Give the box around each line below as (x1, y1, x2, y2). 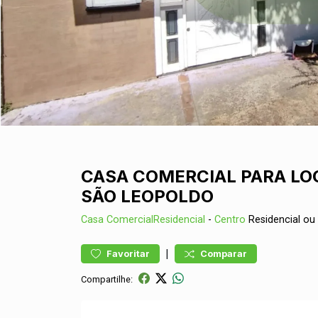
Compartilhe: (81, 273, 133, 285)
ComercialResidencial (106, 214, 205, 226)
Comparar (200, 248, 247, 259)
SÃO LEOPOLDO (81, 186, 214, 207)
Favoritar (106, 248, 150, 259)
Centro (214, 214, 246, 226)
